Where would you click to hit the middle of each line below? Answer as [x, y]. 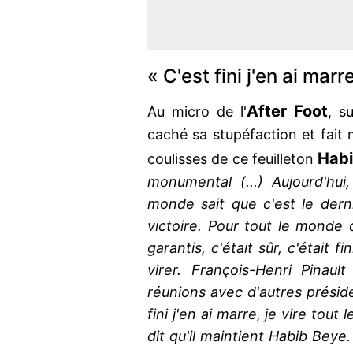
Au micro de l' [197, 112]
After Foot [287, 111]
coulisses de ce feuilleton [232, 159]
